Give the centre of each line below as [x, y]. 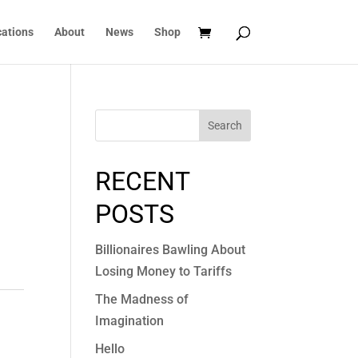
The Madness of [142, 299]
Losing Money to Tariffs [164, 271]
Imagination [130, 321]
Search [225, 125]
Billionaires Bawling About [171, 250]
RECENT [143, 181]
